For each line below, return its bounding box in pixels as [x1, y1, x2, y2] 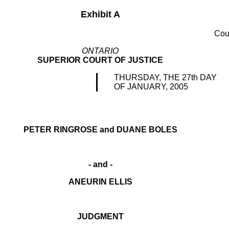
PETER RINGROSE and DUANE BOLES [23, 125, 177, 134]
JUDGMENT [77, 212, 124, 221]
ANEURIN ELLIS [68, 177, 132, 186]
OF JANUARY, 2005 [114, 82, 189, 91]
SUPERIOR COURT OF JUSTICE [37, 56, 164, 64]
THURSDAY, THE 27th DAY [114, 73, 217, 82]
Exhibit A [80, 9, 120, 19]
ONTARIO [82, 47, 119, 55]
